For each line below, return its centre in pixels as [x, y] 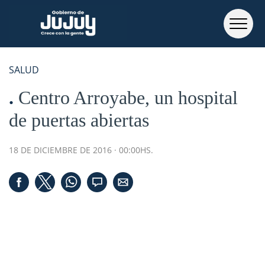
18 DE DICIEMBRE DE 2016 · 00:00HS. [81, 150]
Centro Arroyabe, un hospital [128, 98]
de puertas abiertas [79, 120]
